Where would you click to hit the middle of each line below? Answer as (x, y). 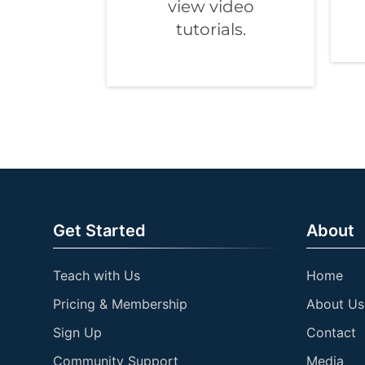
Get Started (99, 231)
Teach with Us (97, 276)
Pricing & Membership (120, 304)
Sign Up (77, 333)
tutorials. (211, 30)
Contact (331, 333)
